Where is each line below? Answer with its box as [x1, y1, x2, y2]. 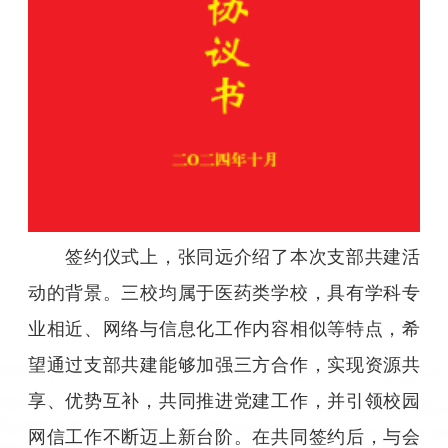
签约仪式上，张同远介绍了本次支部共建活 [65, 246, 421, 267]
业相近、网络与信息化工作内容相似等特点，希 [27, 318, 421, 339]
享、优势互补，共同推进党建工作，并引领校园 [27, 390, 421, 411]
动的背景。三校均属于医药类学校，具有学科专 [27, 282, 421, 303]
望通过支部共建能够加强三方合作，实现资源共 [27, 354, 421, 375]
